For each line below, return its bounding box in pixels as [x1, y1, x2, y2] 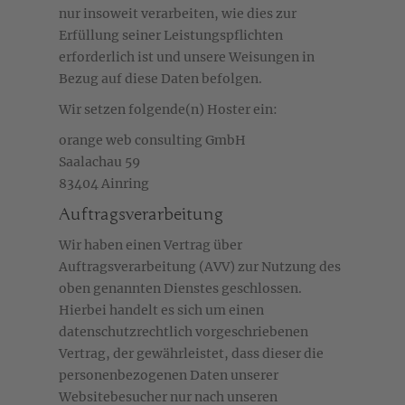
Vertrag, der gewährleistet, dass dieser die [59, 345, 324, 363]
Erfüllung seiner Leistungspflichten [59, 27, 283, 44]
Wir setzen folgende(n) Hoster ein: [59, 101, 278, 118]
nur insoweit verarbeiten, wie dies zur [59, 5, 297, 23]
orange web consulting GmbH [59, 132, 246, 149]
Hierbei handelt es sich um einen [59, 302, 264, 319]
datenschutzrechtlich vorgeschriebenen [59, 324, 308, 341]
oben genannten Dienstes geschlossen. [59, 280, 302, 297]
